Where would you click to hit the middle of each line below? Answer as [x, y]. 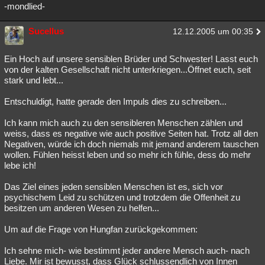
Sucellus [46, 31]
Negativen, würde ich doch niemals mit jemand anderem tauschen [131, 144]
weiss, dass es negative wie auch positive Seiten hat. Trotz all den [131, 133]
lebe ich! [20, 165]
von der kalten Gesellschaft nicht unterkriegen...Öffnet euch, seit [127, 70]
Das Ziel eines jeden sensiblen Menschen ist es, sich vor [114, 187]
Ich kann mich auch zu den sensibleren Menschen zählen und [123, 123]
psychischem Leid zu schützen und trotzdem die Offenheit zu [122, 197]
